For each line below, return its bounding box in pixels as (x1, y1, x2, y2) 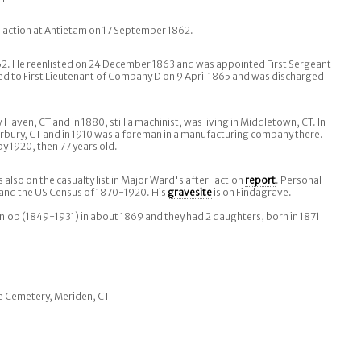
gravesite (168, 186, 212, 198)
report (245, 174, 276, 186)
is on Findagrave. (212, 186, 292, 198)
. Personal (276, 174, 322, 186)
